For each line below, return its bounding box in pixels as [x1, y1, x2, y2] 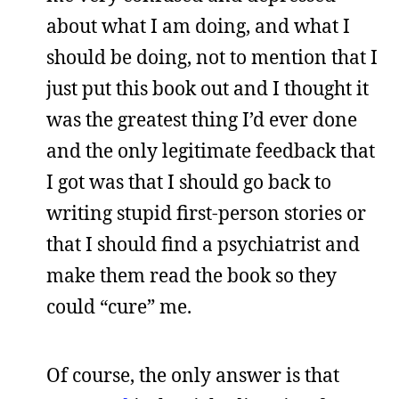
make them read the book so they [46, 263, 337, 288]
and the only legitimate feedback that [46, 138, 375, 163]
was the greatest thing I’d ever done [46, 107, 357, 132]
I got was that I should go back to [46, 169, 331, 194]
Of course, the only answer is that [46, 362, 339, 387]
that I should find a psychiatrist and [46, 232, 360, 256]
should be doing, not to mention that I [46, 45, 378, 69]
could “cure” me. [46, 294, 191, 319]
